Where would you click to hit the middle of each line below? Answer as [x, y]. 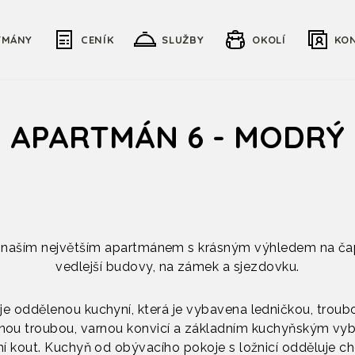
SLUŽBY [183, 40]
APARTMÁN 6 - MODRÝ [177, 137]
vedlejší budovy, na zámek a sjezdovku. [177, 267]
